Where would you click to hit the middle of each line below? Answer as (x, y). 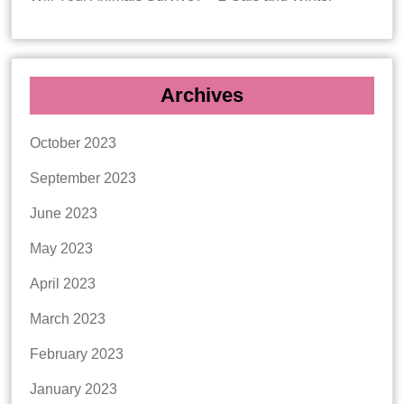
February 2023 (77, 353)
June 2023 (64, 213)
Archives (202, 95)
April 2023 (63, 283)
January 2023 (73, 389)
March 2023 (68, 318)
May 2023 (61, 248)
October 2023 (73, 142)
